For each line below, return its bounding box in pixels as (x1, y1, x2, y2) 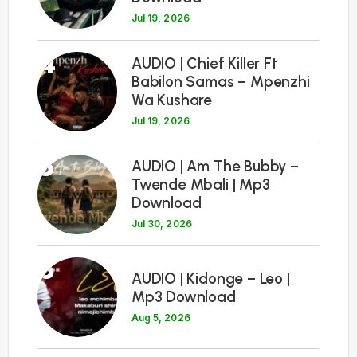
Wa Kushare (131, 91, 213, 110)
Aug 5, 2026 (131, 311, 190, 324)
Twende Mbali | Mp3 (131, 175, 270, 194)
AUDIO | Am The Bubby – (131, 157, 299, 176)
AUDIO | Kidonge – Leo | (131, 269, 290, 288)
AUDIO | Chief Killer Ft (131, 54, 277, 73)
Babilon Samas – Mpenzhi (131, 73, 310, 92)
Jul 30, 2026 (131, 218, 192, 230)
